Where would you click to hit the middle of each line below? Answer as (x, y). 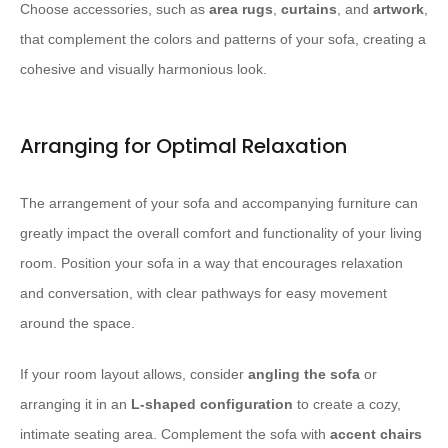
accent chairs (376, 434)
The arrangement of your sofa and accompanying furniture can (219, 203)
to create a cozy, (347, 404)
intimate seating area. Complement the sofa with (175, 434)
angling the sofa (304, 374)
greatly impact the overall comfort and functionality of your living (221, 233)
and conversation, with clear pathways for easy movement (203, 293)
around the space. (77, 323)
